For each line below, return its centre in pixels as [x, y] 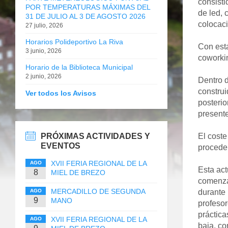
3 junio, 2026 [44, 51]
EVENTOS [61, 146]
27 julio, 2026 [44, 25]
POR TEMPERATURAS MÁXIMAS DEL [88, 7]
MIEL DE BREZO [78, 172]
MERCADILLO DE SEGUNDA [98, 191]
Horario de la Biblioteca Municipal [79, 67]
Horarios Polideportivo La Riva [74, 41]
